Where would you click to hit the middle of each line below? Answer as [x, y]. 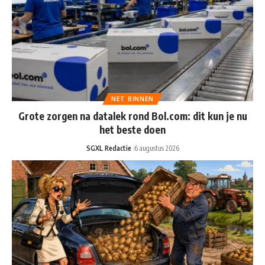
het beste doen [132, 130]
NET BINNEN [132, 99]
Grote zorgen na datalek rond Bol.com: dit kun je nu [132, 116]
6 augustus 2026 [156, 148]
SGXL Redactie [109, 148]
